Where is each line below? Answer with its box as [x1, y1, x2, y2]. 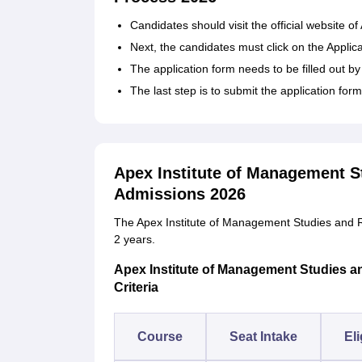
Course [137, 330, 183, 344]
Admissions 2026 [114, 185, 246, 204]
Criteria [114, 280, 158, 295]
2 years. [114, 233, 155, 246]
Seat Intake [229, 330, 297, 344]
